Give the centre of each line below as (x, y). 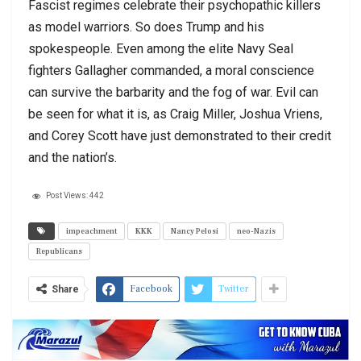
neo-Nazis (256, 230)
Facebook (151, 288)
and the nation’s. (73, 157)
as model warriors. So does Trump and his (146, 27)
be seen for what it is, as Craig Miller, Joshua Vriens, (175, 114)
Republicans (59, 251)
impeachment (91, 230)
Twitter (234, 288)
